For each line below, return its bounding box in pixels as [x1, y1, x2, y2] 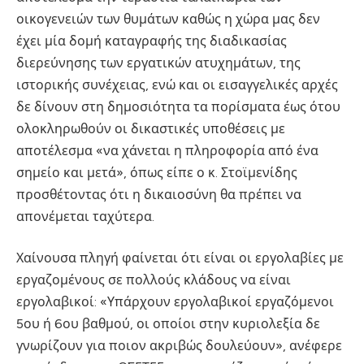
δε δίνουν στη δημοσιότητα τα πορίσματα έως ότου [16, 98, 340, 115]
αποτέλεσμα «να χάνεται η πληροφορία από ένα [16, 142, 318, 158]
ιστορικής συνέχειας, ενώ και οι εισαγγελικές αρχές [16, 76, 338, 93]
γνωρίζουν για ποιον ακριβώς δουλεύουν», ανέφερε [16, 338, 342, 354]
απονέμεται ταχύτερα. [16, 208, 154, 224]
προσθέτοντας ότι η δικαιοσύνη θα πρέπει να [16, 186, 301, 202]
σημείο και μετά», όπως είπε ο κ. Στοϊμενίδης [16, 164, 297, 180]
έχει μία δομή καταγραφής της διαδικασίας [16, 32, 287, 49]
